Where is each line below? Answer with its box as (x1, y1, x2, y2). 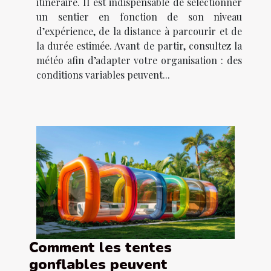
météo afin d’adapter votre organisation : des (36, 53, 242, 67)
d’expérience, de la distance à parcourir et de (36, 24, 242, 38)
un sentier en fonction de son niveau (36, 10, 242, 23)
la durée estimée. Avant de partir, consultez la (36, 39, 242, 52)
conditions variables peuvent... (36, 68, 170, 81)
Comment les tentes (29, 238, 172, 258)
